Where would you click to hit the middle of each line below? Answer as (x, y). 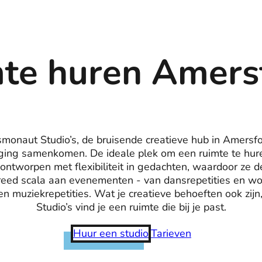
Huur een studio (111, 234)
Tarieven (171, 234)
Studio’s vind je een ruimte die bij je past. (131, 207)
